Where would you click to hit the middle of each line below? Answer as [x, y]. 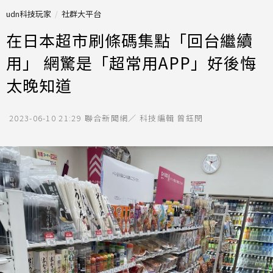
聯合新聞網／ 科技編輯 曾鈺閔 [144, 118]
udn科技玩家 [29, 14]
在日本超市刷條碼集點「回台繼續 [129, 40]
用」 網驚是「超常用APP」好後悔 [131, 62]
